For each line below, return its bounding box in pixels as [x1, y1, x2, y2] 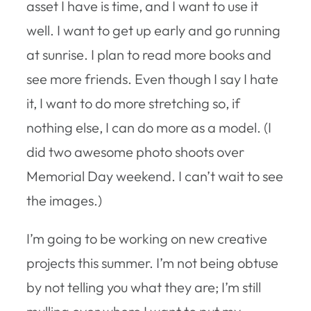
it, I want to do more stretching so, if [26, 94, 240, 112]
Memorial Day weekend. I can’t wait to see [26, 167, 283, 185]
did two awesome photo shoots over [26, 142, 244, 160]
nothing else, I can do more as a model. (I [26, 118, 271, 136]
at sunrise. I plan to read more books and [26, 45, 271, 63]
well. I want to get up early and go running [26, 21, 280, 39]
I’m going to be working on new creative [26, 229, 267, 247]
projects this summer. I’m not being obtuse [26, 253, 278, 271]
